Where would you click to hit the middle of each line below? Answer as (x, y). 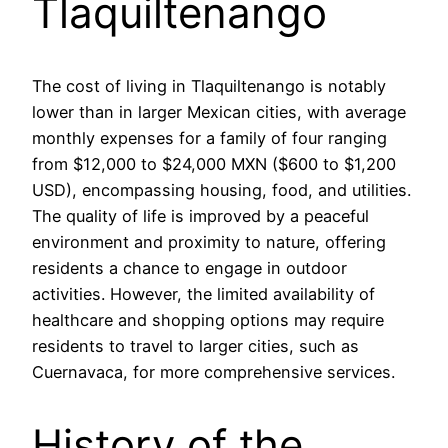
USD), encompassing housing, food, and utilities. (221, 190)
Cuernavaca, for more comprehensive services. (213, 372)
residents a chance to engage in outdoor (189, 268)
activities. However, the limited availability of (203, 294)
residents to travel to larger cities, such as (195, 346)
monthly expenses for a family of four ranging (209, 138)
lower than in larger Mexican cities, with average (219, 112)
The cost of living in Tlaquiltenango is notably (209, 86)
